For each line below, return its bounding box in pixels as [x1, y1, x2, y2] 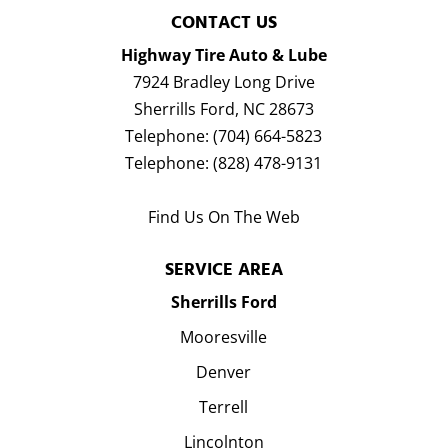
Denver [196, 361, 252, 384]
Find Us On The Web [147, 205, 300, 228]
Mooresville [180, 326, 268, 349]
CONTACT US [170, 9, 277, 35]
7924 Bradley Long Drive [132, 70, 315, 93]
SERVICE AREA [164, 257, 283, 283]
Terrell [199, 396, 249, 419]
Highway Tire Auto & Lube [120, 43, 327, 66]
